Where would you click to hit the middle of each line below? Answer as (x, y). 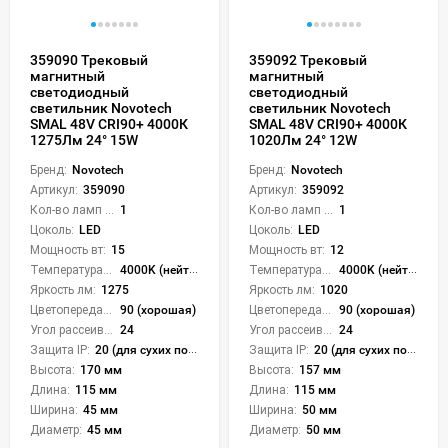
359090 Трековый (89, 59)
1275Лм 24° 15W (84, 139)
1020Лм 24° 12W (303, 139)
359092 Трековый (308, 59)
